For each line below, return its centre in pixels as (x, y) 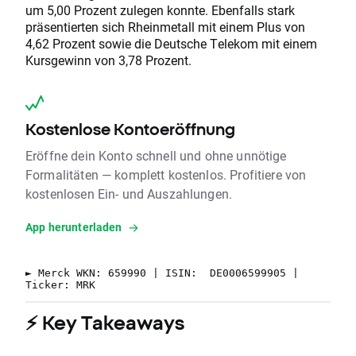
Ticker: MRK (60, 285)
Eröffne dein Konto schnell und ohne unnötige (156, 156)
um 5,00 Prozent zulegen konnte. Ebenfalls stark (160, 10)
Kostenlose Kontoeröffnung (130, 130)
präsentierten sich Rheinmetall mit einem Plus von (165, 27)
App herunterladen (74, 227)
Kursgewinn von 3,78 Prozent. (108, 60)
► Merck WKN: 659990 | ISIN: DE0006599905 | (162, 273)
